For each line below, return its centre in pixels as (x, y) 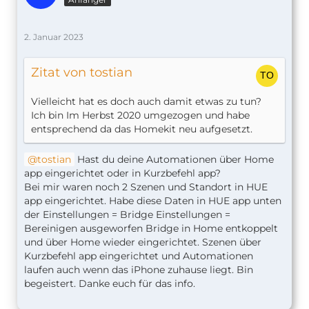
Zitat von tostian (82, 73)
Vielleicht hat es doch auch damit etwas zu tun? (146, 102)
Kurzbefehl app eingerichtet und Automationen (139, 256)
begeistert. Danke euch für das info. (110, 284)
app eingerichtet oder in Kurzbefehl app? (122, 173)
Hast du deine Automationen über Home (174, 160)
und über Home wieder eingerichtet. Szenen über (143, 242)
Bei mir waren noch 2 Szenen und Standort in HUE (146, 187)
